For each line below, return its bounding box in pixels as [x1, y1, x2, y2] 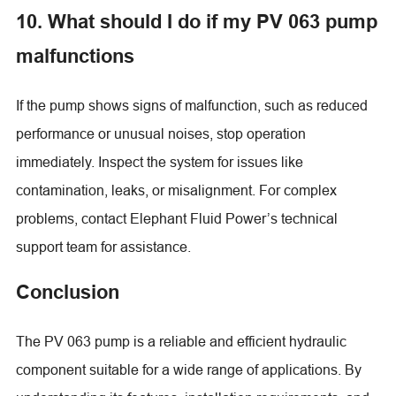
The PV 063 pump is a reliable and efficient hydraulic [15, 332, 346, 349]
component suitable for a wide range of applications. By [15, 361, 362, 377]
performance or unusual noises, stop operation [15, 125, 306, 141]
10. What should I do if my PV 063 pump [15, 9, 377, 33]
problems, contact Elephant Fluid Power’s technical [15, 209, 338, 226]
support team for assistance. [15, 238, 191, 255]
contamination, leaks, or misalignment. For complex [15, 181, 337, 198]
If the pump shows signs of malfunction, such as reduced [15, 96, 368, 113]
